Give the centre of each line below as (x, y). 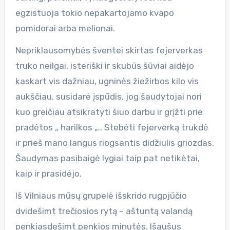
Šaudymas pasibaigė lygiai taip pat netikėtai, (107, 158)
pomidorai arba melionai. (65, 28)
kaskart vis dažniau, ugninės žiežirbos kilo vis (107, 81)
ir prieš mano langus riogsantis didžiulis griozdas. (114, 142)
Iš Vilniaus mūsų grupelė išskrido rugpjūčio (101, 195)
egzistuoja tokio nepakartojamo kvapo (94, 13)
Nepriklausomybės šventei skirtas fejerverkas (109, 50)
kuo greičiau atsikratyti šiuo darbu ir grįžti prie (109, 112)
